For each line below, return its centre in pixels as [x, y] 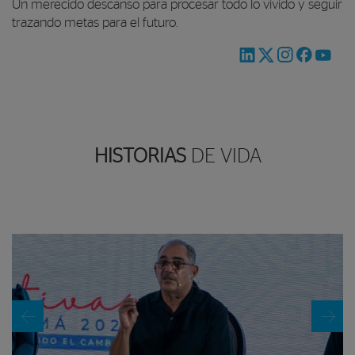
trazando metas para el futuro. [95, 23]
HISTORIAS [140, 156]
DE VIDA [223, 156]
